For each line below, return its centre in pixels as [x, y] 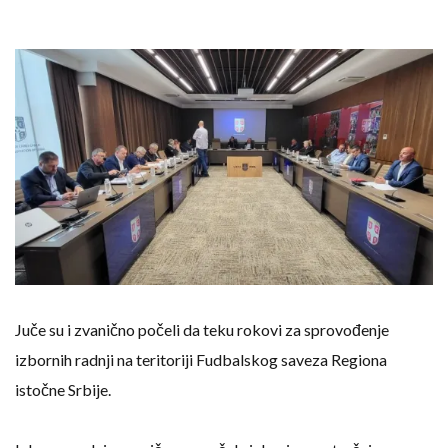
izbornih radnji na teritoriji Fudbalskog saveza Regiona [201, 359]
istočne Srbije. [63, 389]
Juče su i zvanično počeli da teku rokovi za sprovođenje [202, 329]
